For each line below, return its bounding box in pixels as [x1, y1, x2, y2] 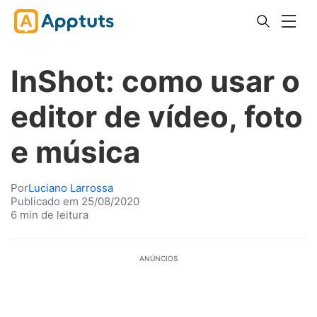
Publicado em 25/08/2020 [11, 195, 139, 208]
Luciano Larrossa [28, 181, 113, 195]
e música [11, 134, 140, 170]
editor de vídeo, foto [11, 98, 303, 134]
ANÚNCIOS [139, 254, 178, 263]
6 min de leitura [11, 208, 88, 221]
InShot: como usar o [11, 63, 300, 99]
